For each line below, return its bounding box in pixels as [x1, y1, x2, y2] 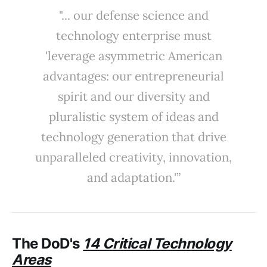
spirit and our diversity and [57, 88, 210, 105]
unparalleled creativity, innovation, [35, 149, 232, 166]
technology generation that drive [41, 129, 226, 145]
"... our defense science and [58, 7, 209, 24]
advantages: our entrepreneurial [43, 68, 224, 85]
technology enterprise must [55, 27, 212, 44]
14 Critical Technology [83, 235, 232, 253]
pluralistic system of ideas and [48, 108, 219, 125]
